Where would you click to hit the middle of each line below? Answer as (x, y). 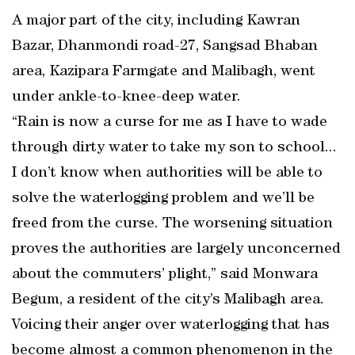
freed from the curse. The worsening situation (172, 224)
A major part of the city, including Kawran (156, 21)
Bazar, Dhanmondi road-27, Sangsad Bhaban (165, 47)
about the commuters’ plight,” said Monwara (165, 275)
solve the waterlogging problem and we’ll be (163, 199)
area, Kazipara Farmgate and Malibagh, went (164, 72)
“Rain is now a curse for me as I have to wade (170, 123)
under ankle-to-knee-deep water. (126, 97)
